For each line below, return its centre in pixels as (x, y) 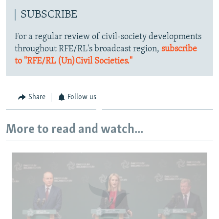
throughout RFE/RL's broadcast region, (88, 49)
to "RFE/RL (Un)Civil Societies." (74, 62)
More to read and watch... (75, 130)
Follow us (82, 98)
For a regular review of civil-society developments (108, 37)
